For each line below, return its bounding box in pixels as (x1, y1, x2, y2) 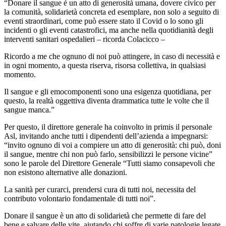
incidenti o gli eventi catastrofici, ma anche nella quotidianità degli (4, 25, 213, 34)
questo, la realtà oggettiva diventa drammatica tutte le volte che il (4, 96, 209, 105)
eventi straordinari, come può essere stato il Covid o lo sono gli (4, 16, 203, 25)
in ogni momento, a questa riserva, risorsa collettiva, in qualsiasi (4, 61, 206, 70)
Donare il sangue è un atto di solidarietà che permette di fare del (4, 211, 206, 220)
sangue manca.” (4, 105, 54, 114)
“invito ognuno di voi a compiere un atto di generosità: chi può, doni (4, 140, 221, 149)
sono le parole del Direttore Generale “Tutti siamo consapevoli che (4, 158, 215, 167)
